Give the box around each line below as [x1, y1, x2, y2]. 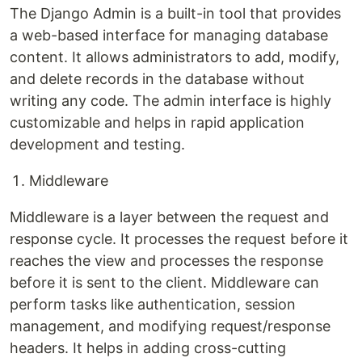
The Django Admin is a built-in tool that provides [10, 5, 341, 22]
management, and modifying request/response [10, 318, 330, 335]
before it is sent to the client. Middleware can [10, 274, 319, 291]
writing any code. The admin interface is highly [10, 92, 331, 109]
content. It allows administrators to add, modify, [10, 48, 339, 65]
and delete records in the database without [10, 70, 305, 87]
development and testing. [10, 136, 185, 153]
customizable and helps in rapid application [10, 114, 305, 131]
